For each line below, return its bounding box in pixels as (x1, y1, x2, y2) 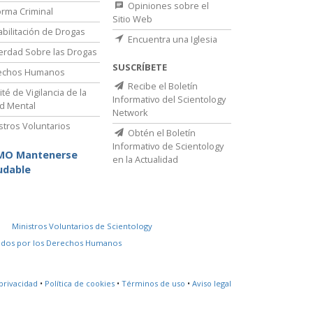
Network (112, 106, 148, 119)
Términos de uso (122, 278, 185, 289)
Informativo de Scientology (112, 140, 224, 153)
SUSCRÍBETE (112, 61, 167, 74)
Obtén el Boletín (126, 126, 196, 140)
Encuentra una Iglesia (126, 33, 217, 46)
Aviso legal (192, 278, 231, 289)
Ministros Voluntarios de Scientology (12, 221, 153, 232)
